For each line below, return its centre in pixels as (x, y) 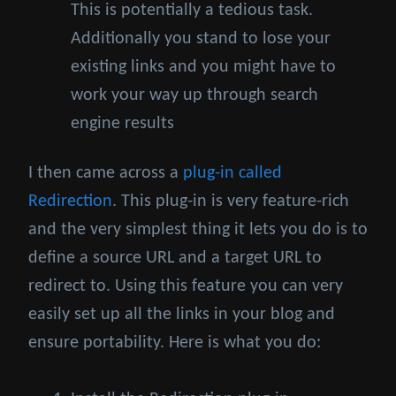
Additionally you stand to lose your (201, 39)
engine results (122, 124)
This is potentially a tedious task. (192, 11)
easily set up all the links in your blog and (182, 315)
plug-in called (232, 174)
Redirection (70, 202)
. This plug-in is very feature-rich (231, 202)
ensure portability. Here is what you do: (175, 343)
